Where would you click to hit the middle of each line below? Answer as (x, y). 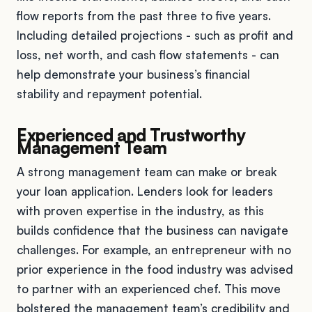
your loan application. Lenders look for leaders (145, 191)
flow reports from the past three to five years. (144, 15)
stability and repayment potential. (109, 93)
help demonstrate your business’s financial (133, 74)
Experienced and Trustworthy (132, 135)
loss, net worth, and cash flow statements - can (148, 54)
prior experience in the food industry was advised (155, 269)
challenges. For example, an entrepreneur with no (154, 249)
